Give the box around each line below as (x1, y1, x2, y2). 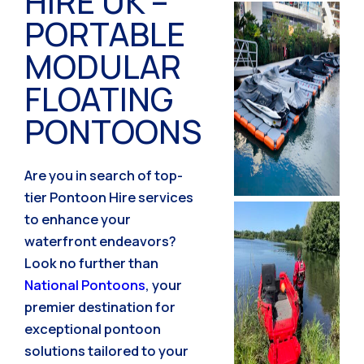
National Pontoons (24, 275, 145, 294)
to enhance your (24, 209, 131, 228)
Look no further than (24, 253, 158, 272)
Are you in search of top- (24, 165, 183, 184)
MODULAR (24, 43, 181, 89)
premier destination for (24, 297, 175, 316)
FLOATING (24, 76, 173, 121)
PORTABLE (24, 11, 185, 56)
